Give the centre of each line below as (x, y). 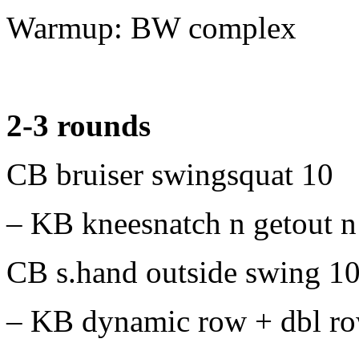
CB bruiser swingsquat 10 (170, 175)
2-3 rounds (79, 126)
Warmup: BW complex (151, 28)
